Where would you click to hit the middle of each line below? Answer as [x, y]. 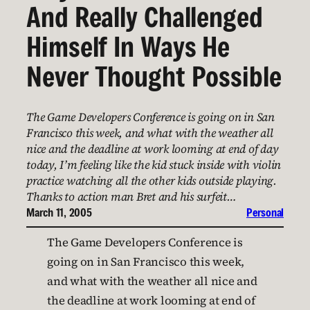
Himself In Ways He [128, 47]
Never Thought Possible [154, 76]
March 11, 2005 [59, 213]
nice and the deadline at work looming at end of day [153, 149]
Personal [265, 213]
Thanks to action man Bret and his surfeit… [131, 197]
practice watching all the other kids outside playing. [152, 181]
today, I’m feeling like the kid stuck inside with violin [154, 165]
